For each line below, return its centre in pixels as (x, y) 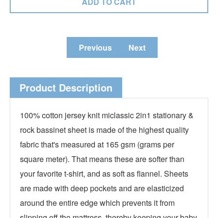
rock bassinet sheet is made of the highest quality (104, 130)
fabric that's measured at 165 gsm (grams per (97, 144)
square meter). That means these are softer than (102, 159)
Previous (95, 47)
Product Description (66, 87)
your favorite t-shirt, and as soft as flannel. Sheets (104, 173)
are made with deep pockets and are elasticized (102, 188)
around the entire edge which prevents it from (97, 203)
